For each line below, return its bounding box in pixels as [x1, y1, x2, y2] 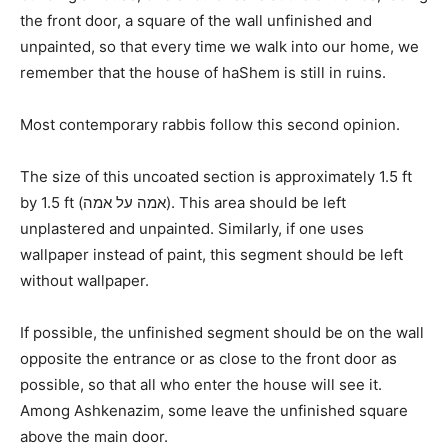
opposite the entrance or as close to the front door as [20, 349, 397, 368]
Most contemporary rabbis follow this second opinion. [20, 115, 400, 134]
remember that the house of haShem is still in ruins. [20, 63, 386, 82]
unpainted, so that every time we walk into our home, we [20, 37, 419, 56]
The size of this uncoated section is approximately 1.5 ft [20, 167, 412, 186]
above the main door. [20, 427, 168, 446]
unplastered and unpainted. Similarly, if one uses [20, 219, 364, 238]
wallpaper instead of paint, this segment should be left [20, 245, 403, 264]
